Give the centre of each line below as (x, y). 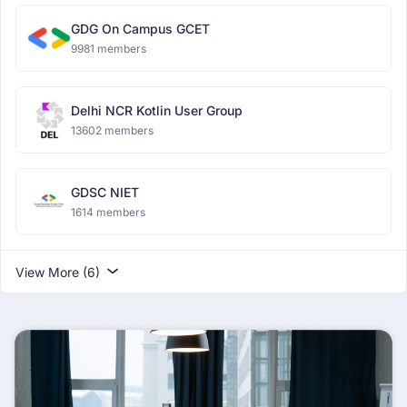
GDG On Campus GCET (140, 29)
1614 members (108, 212)
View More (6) (60, 272)
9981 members (109, 49)
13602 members (112, 130)
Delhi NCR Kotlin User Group (157, 110)
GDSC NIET (105, 192)
